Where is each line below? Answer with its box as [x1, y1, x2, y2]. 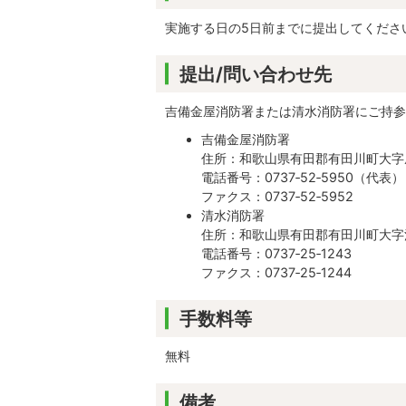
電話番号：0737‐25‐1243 [201, 245, 353, 261]
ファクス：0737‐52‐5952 [201, 188, 354, 204]
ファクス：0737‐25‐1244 [201, 264, 353, 280]
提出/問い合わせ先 [179, 62, 332, 85]
